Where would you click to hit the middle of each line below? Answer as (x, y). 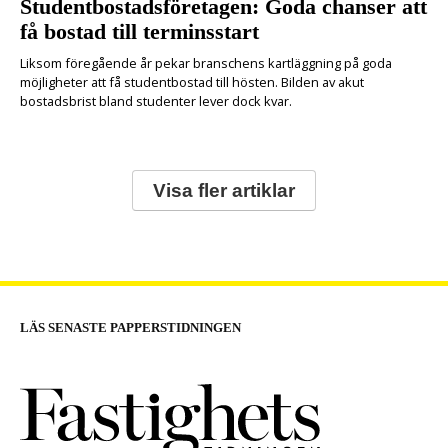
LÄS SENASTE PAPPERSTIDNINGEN (130, 327)
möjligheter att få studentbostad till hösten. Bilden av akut (192, 82)
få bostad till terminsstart (139, 32)
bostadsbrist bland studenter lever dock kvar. (156, 101)
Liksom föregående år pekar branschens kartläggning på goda (206, 63)
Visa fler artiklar (224, 190)
